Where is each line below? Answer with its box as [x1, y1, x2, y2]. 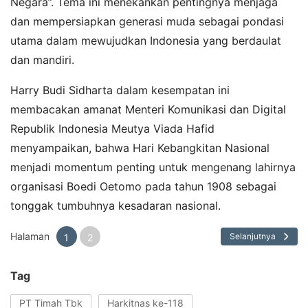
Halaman [10, 230, 49, 243]
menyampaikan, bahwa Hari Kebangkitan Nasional [10, 141, 269, 155]
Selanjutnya [230, 231, 276, 242]
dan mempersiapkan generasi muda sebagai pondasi [10, 14, 284, 29]
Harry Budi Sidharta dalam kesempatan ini [10, 83, 230, 98]
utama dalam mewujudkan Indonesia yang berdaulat [10, 34, 281, 48]
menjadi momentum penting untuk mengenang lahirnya [10, 160, 296, 175]
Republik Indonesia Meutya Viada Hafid [10, 122, 214, 136]
